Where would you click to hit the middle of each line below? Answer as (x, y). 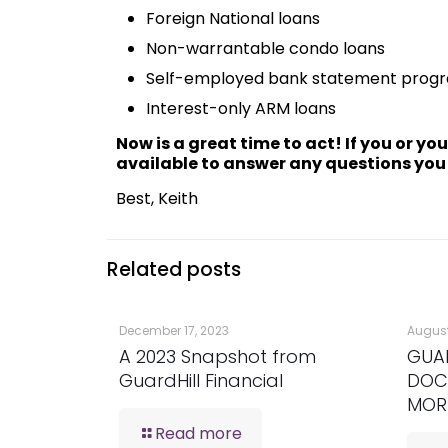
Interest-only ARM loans (240, 109)
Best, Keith (156, 199)
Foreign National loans (232, 19)
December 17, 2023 (174, 331)
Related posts (174, 270)
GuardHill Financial (201, 381)
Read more (198, 434)
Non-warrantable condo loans (265, 49)
